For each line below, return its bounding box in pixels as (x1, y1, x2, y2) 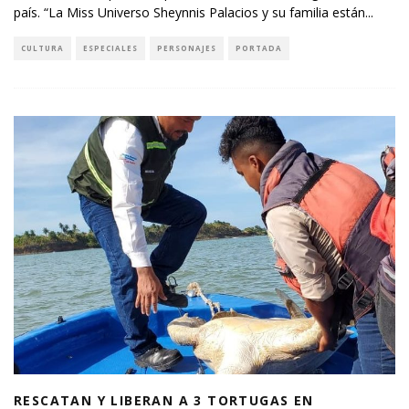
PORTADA (236, 42, 282, 53)
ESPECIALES (83, 42, 138, 53)
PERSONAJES (157, 42, 216, 53)
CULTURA (21, 42, 64, 53)
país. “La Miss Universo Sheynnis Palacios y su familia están (14, 3, 365, 21)
